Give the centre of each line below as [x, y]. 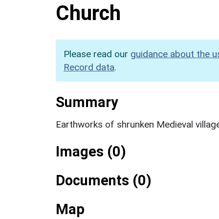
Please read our [97, 54]
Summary [87, 102]
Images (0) [91, 151]
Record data [89, 67]
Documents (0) [104, 180]
